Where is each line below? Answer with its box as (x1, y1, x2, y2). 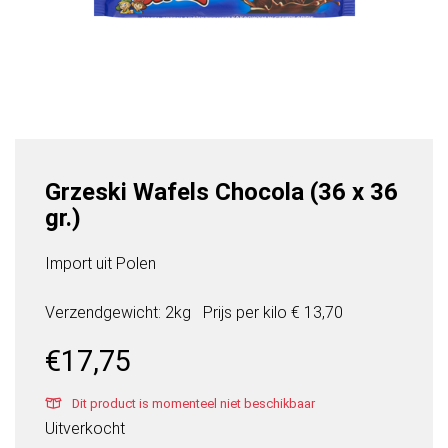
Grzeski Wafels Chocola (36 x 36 (45, 178, 398, 207)
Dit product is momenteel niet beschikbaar (69, 396, 315, 412)
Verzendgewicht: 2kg (45, 303, 191, 323)
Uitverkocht (45, 419, 125, 439)
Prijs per (203, 303, 263, 323)
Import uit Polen (45, 254, 156, 274)
